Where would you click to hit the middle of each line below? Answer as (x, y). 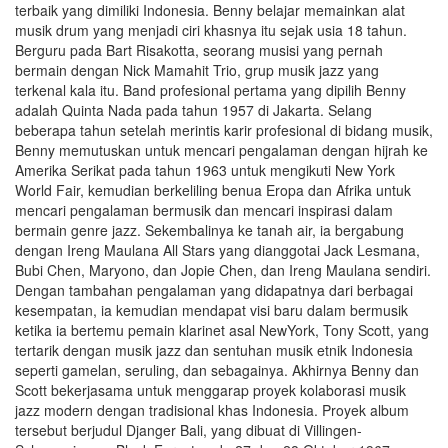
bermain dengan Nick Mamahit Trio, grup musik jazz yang (197, 69)
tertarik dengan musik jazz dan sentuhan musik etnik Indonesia (214, 349)
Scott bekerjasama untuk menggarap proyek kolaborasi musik (210, 389)
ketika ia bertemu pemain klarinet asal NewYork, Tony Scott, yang (222, 329)
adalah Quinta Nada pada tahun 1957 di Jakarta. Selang (193, 109)
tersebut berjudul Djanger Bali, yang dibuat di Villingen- (188, 429)
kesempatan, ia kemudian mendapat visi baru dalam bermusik (211, 309)
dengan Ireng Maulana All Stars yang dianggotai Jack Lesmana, (217, 249)
